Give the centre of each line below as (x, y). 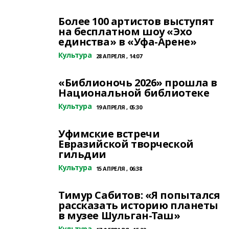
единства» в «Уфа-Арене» (128, 42)
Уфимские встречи (109, 134)
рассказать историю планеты (139, 205)
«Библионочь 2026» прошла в (138, 83)
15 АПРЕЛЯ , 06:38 (119, 168)
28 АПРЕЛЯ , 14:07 (119, 56)
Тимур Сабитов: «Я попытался (139, 195)
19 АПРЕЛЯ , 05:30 (119, 107)
